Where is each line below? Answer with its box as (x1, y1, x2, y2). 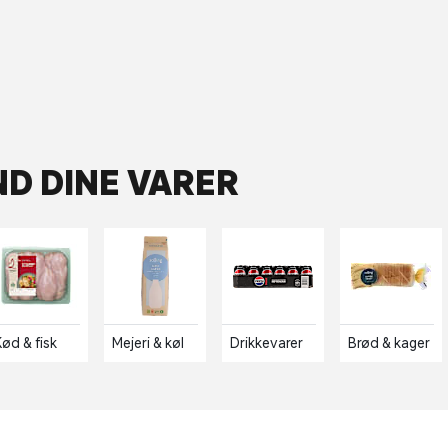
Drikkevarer (230, 335, 303, 351)
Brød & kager (348, 335, 430, 351)
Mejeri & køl (112, 335, 184, 351)
